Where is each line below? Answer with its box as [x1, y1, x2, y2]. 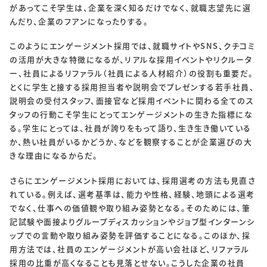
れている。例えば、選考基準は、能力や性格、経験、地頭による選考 [10, 188, 255, 200]
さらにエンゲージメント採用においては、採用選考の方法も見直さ [10, 174, 256, 186]
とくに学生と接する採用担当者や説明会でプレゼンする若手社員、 [10, 81, 254, 93]
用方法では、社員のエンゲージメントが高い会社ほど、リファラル [10, 243, 249, 254]
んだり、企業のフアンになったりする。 [10, 15, 148, 27]
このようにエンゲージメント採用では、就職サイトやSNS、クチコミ [10, 40, 255, 52]
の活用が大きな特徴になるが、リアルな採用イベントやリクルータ [10, 54, 252, 66]
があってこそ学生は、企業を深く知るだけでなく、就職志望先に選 [10, 2, 251, 14]
